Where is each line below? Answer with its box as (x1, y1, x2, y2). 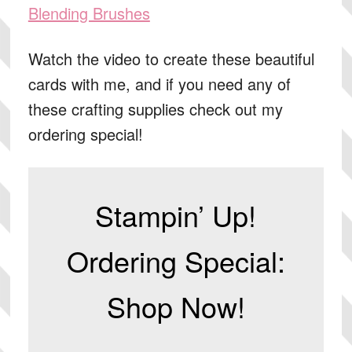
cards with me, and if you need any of (27, 72, 291, 95)
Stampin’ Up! (95, 195, 257, 235)
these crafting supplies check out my (27, 97, 283, 120)
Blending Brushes (27, 2, 150, 24)
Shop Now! (106, 286, 245, 326)
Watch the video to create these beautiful (27, 47, 314, 70)
